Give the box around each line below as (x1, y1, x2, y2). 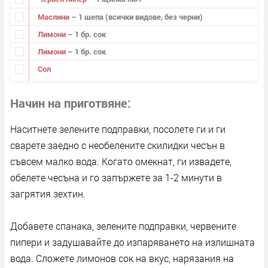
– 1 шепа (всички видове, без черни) (71, 11, 203, 22)
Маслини (37, 11, 71, 22)
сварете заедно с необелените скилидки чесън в (10, 139, 225, 152)
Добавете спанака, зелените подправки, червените (10, 220, 236, 233)
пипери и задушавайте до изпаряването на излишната (10, 236, 255, 249)
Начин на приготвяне (10, 95, 127, 111)
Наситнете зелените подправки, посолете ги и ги (10, 123, 226, 136)
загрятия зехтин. (10, 187, 86, 200)
